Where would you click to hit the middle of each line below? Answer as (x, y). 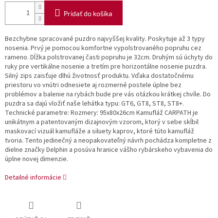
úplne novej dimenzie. (36, 159)
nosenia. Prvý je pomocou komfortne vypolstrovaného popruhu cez (103, 48)
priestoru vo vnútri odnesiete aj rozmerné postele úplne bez (93, 85)
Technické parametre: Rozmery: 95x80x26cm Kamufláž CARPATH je (101, 113)
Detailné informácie (33, 178)
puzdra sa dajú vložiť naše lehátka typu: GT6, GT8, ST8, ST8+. (94, 104)
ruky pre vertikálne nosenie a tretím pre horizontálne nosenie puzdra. (106, 67)
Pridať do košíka (88, 14)
